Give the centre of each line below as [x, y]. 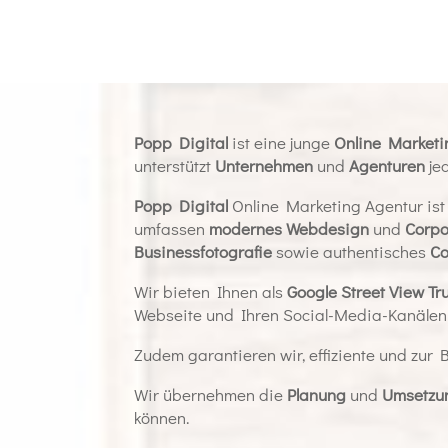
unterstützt [175, 165]
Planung [317, 394]
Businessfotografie [203, 251]
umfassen [172, 228]
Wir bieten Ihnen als [211, 291]
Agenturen [387, 165]
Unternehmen [264, 165]
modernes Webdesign [289, 228]
